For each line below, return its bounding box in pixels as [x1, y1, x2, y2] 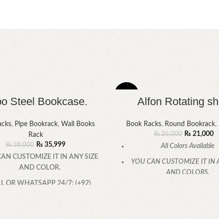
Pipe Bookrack [15, 121, 58, 128]
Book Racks [126, 121, 161, 128]
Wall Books [61, 121, 95, 128]
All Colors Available [161, 143, 215, 150]
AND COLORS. [166, 169, 209, 176]
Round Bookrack [165, 121, 215, 128]
